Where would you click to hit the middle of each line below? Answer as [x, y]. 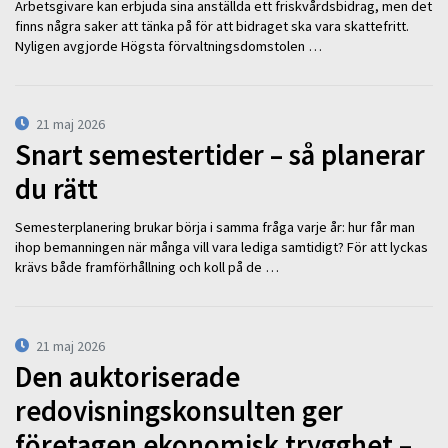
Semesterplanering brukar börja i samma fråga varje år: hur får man [215, 227]
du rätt [56, 188]
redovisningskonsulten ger [179, 410]
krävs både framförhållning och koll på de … [147, 267]
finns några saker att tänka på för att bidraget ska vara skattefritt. [212, 25]
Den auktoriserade [127, 376]
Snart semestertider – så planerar [220, 154]
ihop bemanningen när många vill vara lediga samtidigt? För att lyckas [221, 247]
